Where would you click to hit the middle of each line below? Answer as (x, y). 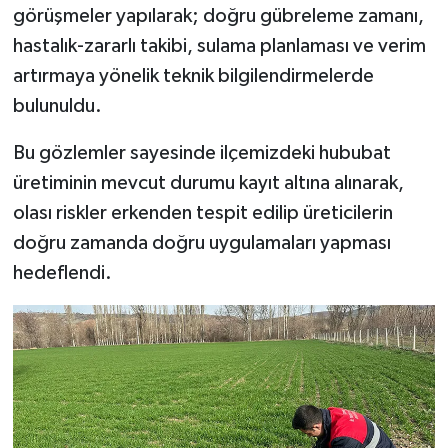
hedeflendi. (62, 272)
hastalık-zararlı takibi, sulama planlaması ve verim (219, 45)
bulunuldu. (57, 105)
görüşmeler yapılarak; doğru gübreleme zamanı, (218, 15)
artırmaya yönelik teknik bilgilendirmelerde (193, 75)
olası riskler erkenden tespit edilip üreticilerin (202, 212)
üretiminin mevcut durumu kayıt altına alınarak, (208, 182)
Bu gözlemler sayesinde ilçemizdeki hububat (201, 152)
